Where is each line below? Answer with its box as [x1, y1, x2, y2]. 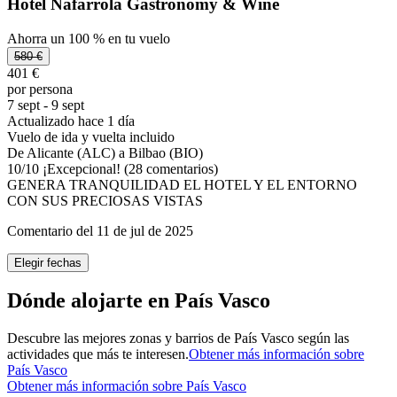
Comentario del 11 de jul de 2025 [7, 222, 193, 238]
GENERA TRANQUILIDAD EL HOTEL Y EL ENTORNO [7, 176, 357, 192]
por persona [7, 81, 73, 97]
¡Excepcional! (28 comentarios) [39, 160, 218, 176]
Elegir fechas [14, 255, 82, 269]
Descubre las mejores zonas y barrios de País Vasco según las [7, 331, 349, 346]
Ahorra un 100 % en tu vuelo [7, 30, 170, 46]
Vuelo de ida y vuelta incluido [7, 128, 175, 144]
